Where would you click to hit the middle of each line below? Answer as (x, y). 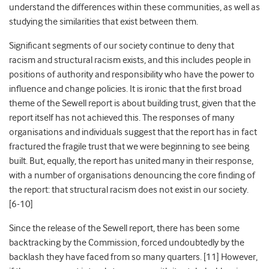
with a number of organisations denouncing (95, 176)
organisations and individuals (66, 132)
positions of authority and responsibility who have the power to (132, 75)
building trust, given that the (201, 104)
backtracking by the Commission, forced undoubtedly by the (127, 243)
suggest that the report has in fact (191, 132)
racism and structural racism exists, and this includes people (125, 60)
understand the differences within (75, 8)
